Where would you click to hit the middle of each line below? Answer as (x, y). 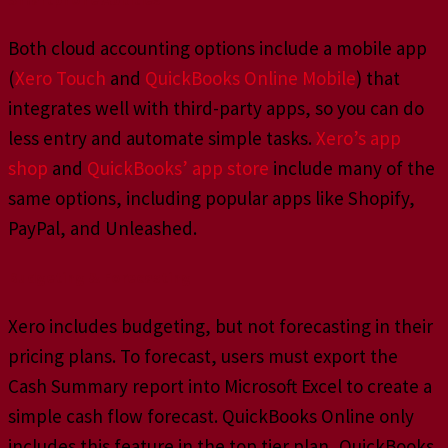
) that (378, 78)
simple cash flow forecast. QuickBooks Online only (211, 416)
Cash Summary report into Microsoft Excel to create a (220, 386)
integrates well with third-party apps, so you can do (216, 108)
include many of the (352, 168)
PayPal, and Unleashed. (104, 228)
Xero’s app (358, 138)
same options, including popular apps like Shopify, (211, 198)
